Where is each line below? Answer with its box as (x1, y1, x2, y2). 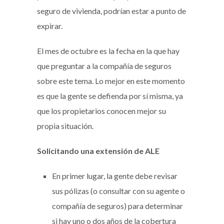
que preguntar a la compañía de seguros (37, 60, 171, 70)
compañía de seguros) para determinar (52, 200, 183, 210)
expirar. (37, 20, 62, 30)
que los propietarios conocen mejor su (37, 105, 166, 115)
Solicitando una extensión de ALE (37, 145, 159, 155)
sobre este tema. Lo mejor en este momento (37, 75, 185, 85)
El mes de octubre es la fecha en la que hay (37, 45, 179, 55)
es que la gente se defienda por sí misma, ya (37, 90, 183, 100)
